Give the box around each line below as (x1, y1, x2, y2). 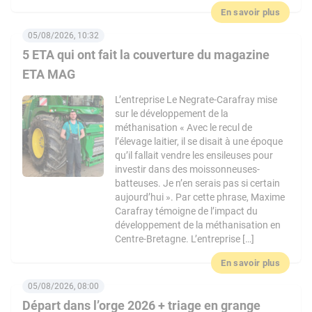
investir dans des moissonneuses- (115, 164, 260, 175)
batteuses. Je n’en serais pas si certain (115, 178, 281, 189)
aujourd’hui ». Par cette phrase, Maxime (115, 192, 286, 203)
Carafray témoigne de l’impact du (115, 205, 258, 217)
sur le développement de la (115, 108, 229, 119)
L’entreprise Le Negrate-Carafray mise (115, 94, 278, 105)
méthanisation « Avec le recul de (115, 122, 253, 133)
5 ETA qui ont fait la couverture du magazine (22, 47, 270, 62)
